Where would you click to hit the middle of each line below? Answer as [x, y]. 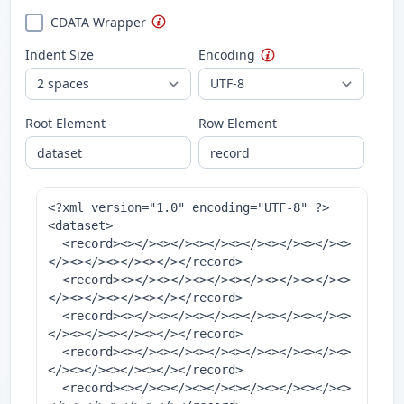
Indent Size [60, 55]
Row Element [237, 123]
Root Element [65, 123]
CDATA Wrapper [98, 22]
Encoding [226, 55]
